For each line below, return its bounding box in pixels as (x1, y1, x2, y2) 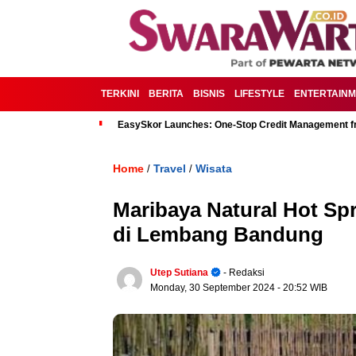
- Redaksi (221, 267, 265, 278)
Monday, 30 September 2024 (150, 282, 277, 293)
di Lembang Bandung (113, 222, 323, 246)
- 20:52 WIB (277, 282, 327, 293)
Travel (153, 162, 186, 175)
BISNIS (193, 88, 225, 99)
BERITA (149, 88, 184, 99)
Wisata (195, 162, 232, 175)
